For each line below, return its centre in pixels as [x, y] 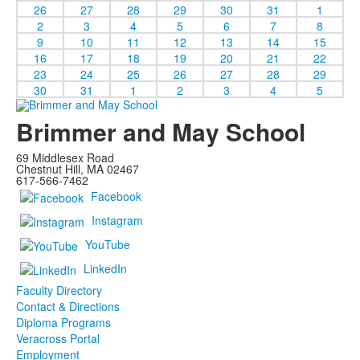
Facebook [116, 196]
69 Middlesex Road [65, 157]
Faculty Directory [59, 290]
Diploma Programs [63, 322]
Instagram [117, 220]
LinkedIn [105, 268]
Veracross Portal [58, 338]
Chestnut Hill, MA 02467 [78, 168]
